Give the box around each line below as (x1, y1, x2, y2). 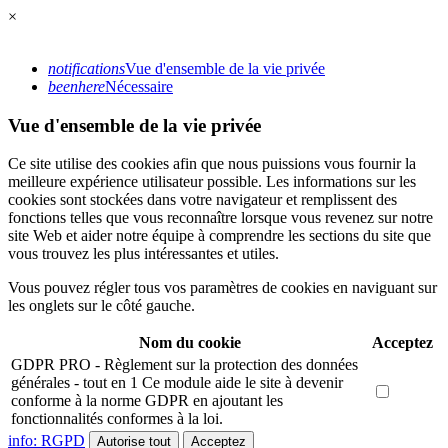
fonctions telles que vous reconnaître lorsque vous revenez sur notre (8, 209, 433, 227)
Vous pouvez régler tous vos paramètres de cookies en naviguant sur (8, 279, 437, 297)
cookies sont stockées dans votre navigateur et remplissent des (8, 191, 397, 209)
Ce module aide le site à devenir (142, 374, 343, 392)
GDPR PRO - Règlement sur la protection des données (11, 356, 358, 374)
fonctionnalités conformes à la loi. (11, 410, 223, 428)
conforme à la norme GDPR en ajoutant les (11, 392, 283, 410)
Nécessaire (105, 78, 173, 95)
